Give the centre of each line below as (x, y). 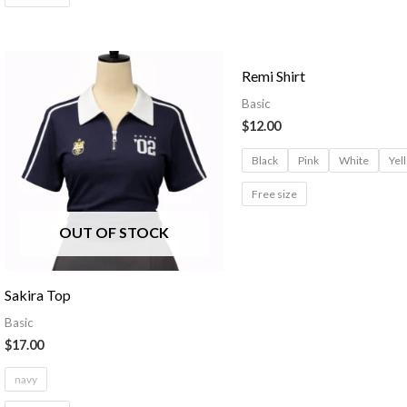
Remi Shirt (274, 75)
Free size (275, 194)
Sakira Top (37, 295)
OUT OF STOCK (114, 233)
